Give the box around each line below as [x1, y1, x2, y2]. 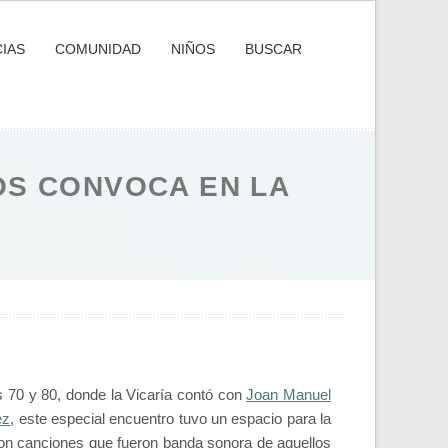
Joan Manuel [246, 387, 331, 403]
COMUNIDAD [54, 41, 141, 57]
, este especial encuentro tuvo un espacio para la [10, 411, 332, 427]
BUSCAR [244, 41, 302, 57]
